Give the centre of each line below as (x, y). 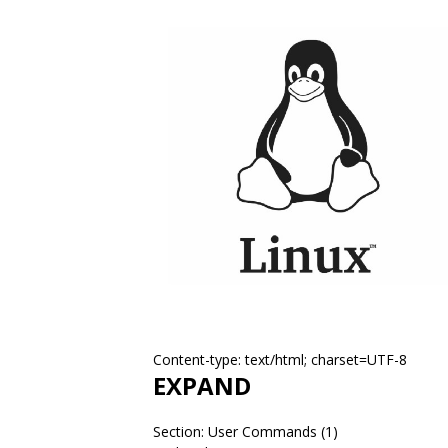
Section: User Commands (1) (245, 431)
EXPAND (202, 385)
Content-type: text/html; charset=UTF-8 (280, 359)
